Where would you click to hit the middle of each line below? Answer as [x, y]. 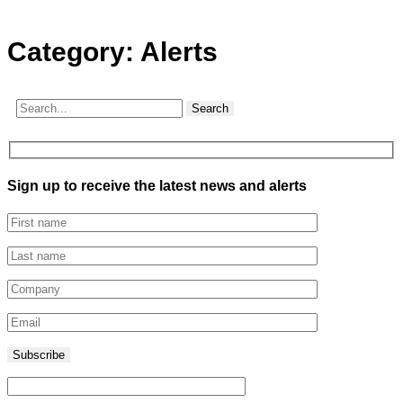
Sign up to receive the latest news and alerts [157, 185]
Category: [74, 52]
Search [210, 108]
